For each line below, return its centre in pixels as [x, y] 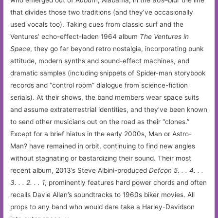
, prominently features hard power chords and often [126, 182]
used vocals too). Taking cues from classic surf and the [97, 24]
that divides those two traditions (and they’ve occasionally [102, 12]
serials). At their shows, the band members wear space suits [105, 97]
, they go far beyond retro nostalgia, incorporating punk [117, 49]
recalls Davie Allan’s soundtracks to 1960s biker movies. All [103, 195]
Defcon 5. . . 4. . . [176, 170]
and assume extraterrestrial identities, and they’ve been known [109, 109]
